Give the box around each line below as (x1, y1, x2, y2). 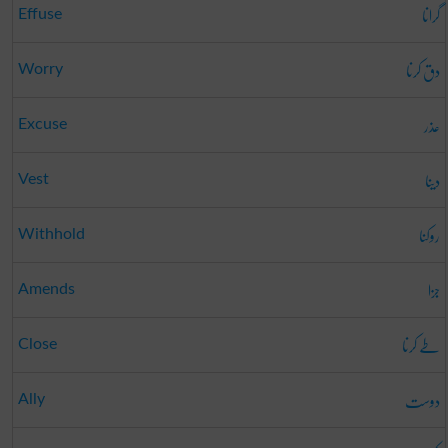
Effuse (17, 6, 62, 23)
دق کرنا (405, 51, 440, 91)
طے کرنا (401, 326, 440, 366)
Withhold (17, 226, 85, 243)
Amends (17, 281, 75, 298)
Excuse (17, 116, 67, 133)
